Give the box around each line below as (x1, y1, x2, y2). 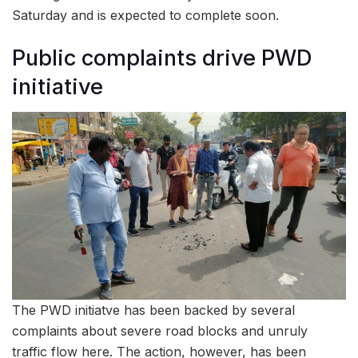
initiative (12, 73, 103, 100)
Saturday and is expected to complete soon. (12, 7, 279, 23)
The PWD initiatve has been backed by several (12, 302, 295, 319)
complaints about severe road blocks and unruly (12, 323, 308, 340)
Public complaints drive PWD (12, 44, 312, 71)
